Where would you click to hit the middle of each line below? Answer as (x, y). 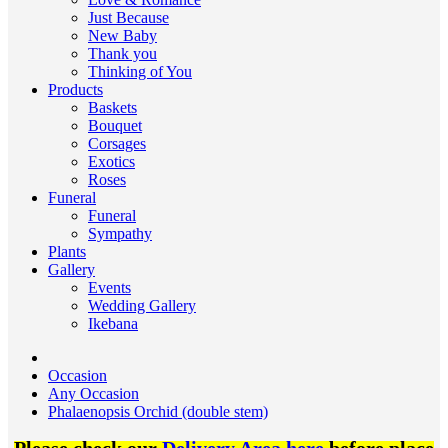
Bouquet (115, 125)
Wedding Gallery (142, 305)
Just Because (128, 17)
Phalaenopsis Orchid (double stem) (158, 411)
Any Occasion (93, 393)
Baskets (112, 107)
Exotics (111, 161)
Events (109, 287)
